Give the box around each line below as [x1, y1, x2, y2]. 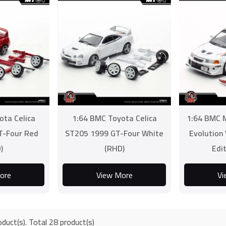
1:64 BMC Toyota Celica [72, 110, 157, 126]
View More [96, 167, 133, 183]
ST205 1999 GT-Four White [65, 126, 164, 141]
